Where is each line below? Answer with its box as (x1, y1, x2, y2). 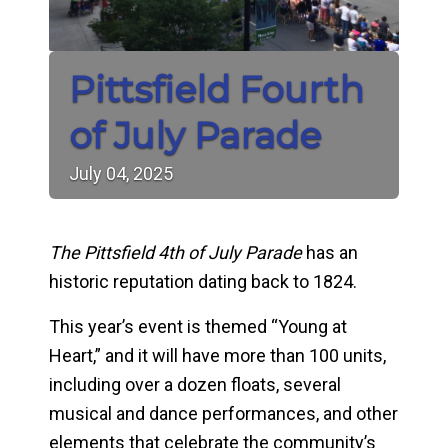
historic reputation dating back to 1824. (48, 270, 357, 292)
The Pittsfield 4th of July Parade (48, 241, 302, 263)
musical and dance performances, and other (48, 402, 398, 424)
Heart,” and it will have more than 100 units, (48, 344, 386, 366)
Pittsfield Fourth (68, 67, 364, 112)
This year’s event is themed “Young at (48, 315, 347, 337)
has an (301, 241, 358, 263)
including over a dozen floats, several (48, 373, 341, 395)
